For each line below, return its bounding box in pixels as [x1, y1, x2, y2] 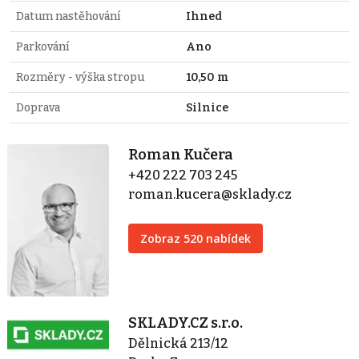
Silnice [186, 100, 228, 115]
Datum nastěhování [16, 9, 120, 23]
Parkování [16, 39, 69, 54]
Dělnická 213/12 [128, 336, 229, 352]
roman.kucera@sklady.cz [128, 186, 292, 202]
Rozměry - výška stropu [16, 70, 144, 84]
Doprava [16, 100, 60, 115]
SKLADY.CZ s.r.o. [128, 314, 244, 333]
